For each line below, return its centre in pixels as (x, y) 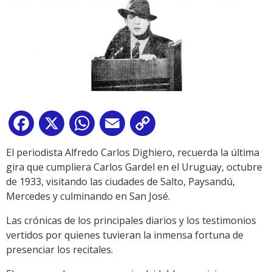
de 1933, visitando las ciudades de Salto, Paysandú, (121, 182)
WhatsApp (121, 126)
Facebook (58, 126)
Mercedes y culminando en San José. (88, 196)
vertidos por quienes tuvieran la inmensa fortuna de (125, 235)
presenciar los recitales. (59, 250)
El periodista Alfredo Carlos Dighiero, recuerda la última (133, 153)
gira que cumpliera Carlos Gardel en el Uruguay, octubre (134, 167)
